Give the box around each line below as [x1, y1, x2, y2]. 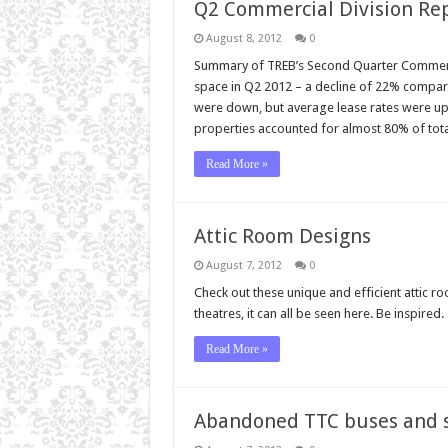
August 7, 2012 [205, 258, 282, 272]
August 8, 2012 [205, 31, 282, 45]
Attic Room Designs [193, 223, 371, 248]
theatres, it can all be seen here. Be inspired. [193, 305, 444, 321]
